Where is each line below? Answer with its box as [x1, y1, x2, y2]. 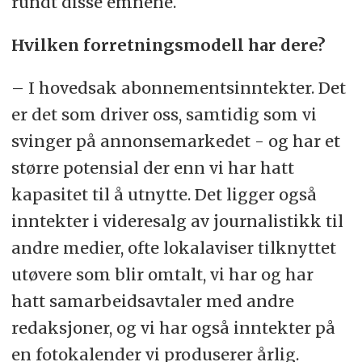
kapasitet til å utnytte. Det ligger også [11, 184, 317, 205]
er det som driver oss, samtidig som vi [11, 104, 317, 125]
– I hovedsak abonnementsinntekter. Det [11, 78, 346, 99]
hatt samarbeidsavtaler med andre [11, 291, 294, 312]
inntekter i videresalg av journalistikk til [11, 211, 343, 232]
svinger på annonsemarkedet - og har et [11, 131, 340, 152]
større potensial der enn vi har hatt [11, 158, 294, 179]
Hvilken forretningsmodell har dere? [11, 35, 326, 56]
